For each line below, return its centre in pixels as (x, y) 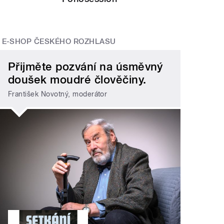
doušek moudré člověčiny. (77, 80)
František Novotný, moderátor (58, 94)
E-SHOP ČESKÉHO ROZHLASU (59, 41)
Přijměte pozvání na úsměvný (85, 67)
